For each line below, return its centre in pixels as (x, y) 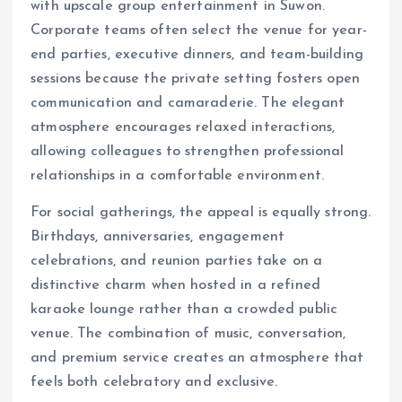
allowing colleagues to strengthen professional (188, 152)
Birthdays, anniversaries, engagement (158, 237)
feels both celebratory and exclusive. (154, 383)
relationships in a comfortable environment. (178, 176)
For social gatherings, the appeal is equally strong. (201, 213)
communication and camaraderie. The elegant (188, 103)
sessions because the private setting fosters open (195, 79)
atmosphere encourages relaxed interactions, (183, 127)
